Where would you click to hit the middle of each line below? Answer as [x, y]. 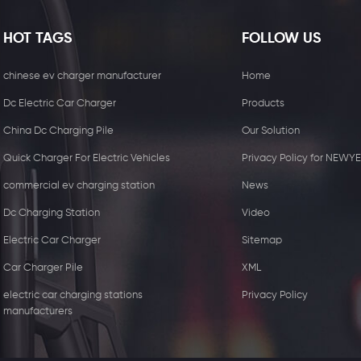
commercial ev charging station [79, 185]
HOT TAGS [37, 38]
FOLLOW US [281, 38]
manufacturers [37, 311]
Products [263, 103]
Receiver [80, 273]
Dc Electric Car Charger [59, 103]
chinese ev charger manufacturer [82, 76]
